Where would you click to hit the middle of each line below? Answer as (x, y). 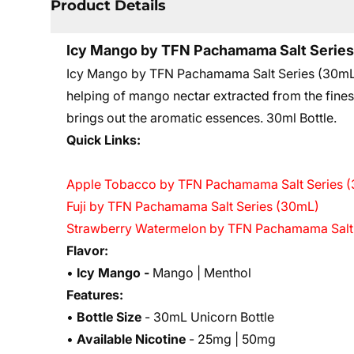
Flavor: (87, 250)
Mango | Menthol (202, 273)
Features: (95, 295)
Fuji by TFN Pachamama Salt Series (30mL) (193, 206)
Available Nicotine (131, 339)
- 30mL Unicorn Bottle (208, 317)
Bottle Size (109, 317)
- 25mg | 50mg (231, 339)
